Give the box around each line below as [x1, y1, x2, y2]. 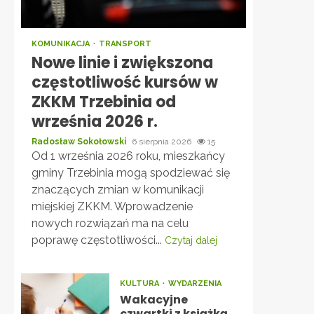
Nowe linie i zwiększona [32, 52, 213, 74]
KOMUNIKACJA [32, 39, 92, 48]
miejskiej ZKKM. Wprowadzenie [32, 200, 193, 213]
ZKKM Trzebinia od [32, 91, 176, 113]
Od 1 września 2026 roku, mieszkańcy [32, 149, 225, 163]
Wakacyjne [119, 292, 188, 308]
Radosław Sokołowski [32, 137, 128, 146]
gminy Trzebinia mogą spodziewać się [32, 166, 230, 179]
